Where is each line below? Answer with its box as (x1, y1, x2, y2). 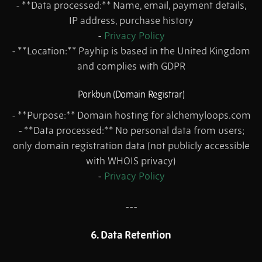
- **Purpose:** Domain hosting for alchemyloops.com (11, 109, 251, 122)
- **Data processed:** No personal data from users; (18, 124, 244, 137)
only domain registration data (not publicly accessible (12, 139, 250, 153)
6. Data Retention (91, 228, 171, 242)
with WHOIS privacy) (86, 154, 176, 168)
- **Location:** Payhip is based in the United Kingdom (12, 44, 250, 58)
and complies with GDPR (77, 60, 185, 73)
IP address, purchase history (68, 14, 194, 27)
